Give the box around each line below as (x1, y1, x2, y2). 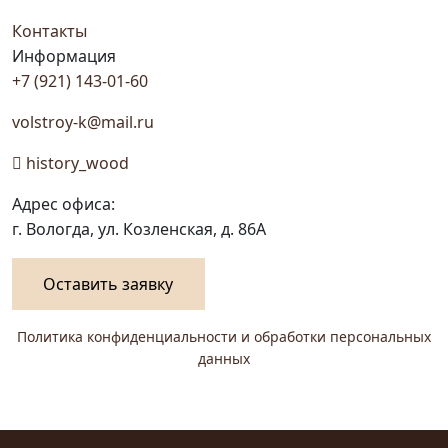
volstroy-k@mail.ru (12, 111, 154, 134)
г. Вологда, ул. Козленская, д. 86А (12, 218, 266, 241)
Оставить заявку (43, 273, 174, 296)
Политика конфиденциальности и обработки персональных (17, 326, 431, 346)
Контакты (12, 20, 87, 43)
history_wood (22, 152, 129, 175)
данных (198, 348, 250, 368)
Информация (12, 45, 116, 68)
